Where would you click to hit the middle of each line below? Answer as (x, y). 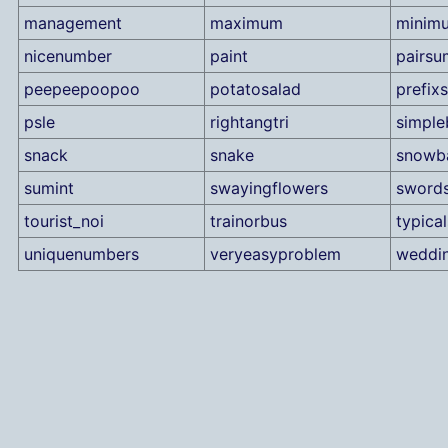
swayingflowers (268, 188)
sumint (48, 188)
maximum (246, 23)
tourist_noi (63, 221)
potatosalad (255, 89)
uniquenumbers (81, 254)
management (72, 23)
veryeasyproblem (275, 254)
